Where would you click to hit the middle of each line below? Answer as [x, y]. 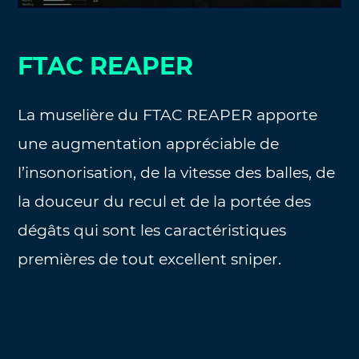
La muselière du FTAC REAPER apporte [168, 115]
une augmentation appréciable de [149, 143]
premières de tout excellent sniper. [150, 259]
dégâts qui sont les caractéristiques [152, 230]
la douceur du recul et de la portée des [165, 201]
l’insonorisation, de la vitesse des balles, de [177, 172]
